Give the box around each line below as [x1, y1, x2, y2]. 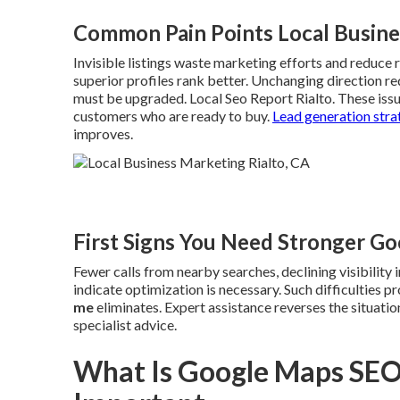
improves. [73, 125, 133, 142]
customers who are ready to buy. [73, 107, 272, 124]
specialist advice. [73, 315, 177, 333]
